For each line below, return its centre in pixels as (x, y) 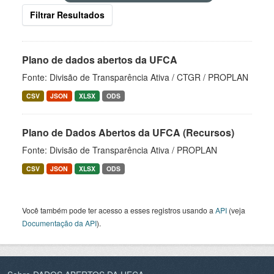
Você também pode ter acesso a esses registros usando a (119, 210)
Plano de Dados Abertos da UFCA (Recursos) (128, 132)
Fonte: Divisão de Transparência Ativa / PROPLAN (120, 150)
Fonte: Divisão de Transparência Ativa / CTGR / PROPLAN (135, 77)
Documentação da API (59, 223)
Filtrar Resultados (67, 15)
